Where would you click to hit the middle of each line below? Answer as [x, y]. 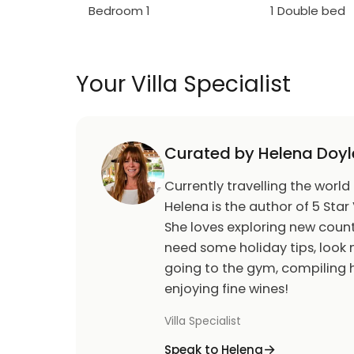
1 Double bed [308, 11]
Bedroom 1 [119, 11]
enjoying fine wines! [226, 289]
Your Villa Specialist [183, 84]
